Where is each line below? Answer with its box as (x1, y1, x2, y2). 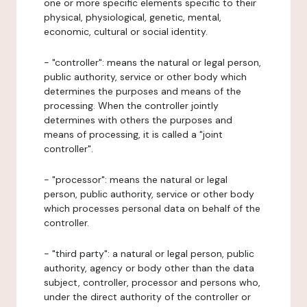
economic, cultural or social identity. (44, 25, 208, 38)
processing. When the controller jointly (44, 99, 219, 112)
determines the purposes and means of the (44, 85, 241, 97)
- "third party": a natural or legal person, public (44, 247, 254, 260)
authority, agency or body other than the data (44, 262, 254, 274)
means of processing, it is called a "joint (44, 128, 223, 140)
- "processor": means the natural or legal (44, 173, 228, 186)
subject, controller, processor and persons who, (44, 276, 260, 288)
